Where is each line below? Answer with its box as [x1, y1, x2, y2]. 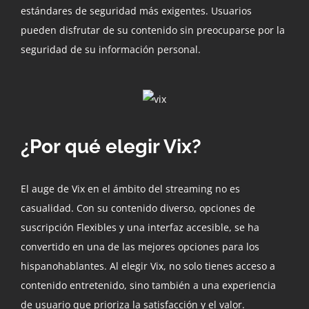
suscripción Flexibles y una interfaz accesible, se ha [21, 220, 259, 234]
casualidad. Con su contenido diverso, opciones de [21, 201, 255, 215]
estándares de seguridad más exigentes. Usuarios [21, 3, 252, 17]
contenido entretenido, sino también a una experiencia [21, 278, 276, 292]
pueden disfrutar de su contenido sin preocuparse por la [21, 23, 285, 37]
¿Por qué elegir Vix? [21, 134, 201, 158]
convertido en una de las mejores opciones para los [21, 239, 259, 253]
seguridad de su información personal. [21, 42, 201, 56]
